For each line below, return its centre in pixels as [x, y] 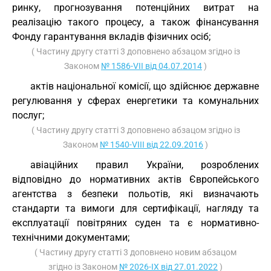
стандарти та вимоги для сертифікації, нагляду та [135, 208]
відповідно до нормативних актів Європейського [135, 179]
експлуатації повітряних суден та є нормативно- [135, 223]
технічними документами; [71, 237]
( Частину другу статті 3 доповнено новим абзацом [135, 252]
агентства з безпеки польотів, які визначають [135, 194]
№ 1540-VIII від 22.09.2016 [152, 145]
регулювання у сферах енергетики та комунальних [135, 101]
